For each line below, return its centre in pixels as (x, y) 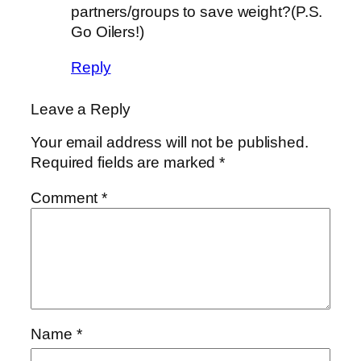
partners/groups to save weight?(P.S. (197, 12)
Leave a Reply (81, 109)
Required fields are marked (125, 163)
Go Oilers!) (108, 32)
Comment (66, 197)
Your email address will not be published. (170, 143)
